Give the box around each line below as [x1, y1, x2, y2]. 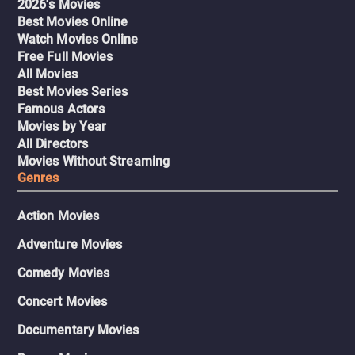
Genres [17, 170, 59, 185]
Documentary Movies [17, 323, 139, 338]
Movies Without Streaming [17, 154, 170, 169]
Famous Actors [17, 101, 105, 116]
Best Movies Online [17, 14, 128, 29]
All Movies [17, 67, 78, 82]
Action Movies [17, 208, 100, 223]
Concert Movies [17, 294, 108, 309]
